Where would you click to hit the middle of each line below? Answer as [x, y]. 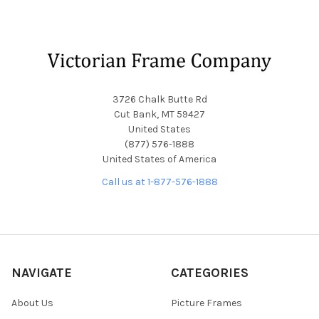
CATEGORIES [210, 272]
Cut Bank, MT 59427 [159, 114]
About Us [32, 303]
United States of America [159, 159]
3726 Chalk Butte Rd [159, 99]
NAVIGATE [42, 272]
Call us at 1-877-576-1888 [159, 182]
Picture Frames [206, 303]
